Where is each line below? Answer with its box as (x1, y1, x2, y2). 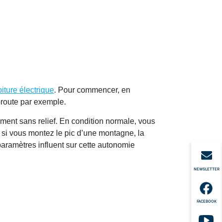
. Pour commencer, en (54, 86, 130, 95)
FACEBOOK (197, 199, 217, 204)
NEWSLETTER (194, 166, 220, 171)
